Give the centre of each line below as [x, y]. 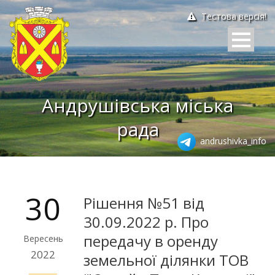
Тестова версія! [233, 16]
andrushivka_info [232, 141]
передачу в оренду [151, 241]
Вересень [43, 238]
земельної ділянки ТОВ [166, 260]
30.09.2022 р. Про [146, 222]
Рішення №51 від [144, 203]
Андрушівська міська [137, 105]
